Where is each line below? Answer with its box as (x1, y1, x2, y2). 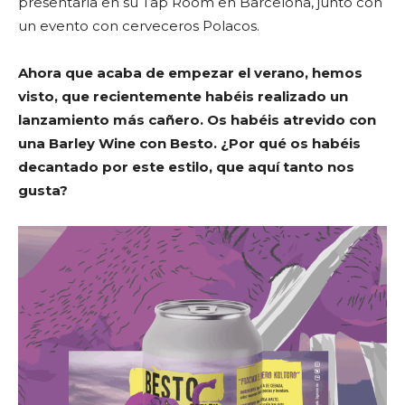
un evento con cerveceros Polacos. (18, 17, 259, 34)
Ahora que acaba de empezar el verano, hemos (18, 64, 363, 81)
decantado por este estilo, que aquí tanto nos (18, 158, 354, 175)
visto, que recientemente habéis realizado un (18, 88, 348, 105)
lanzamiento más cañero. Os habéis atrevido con (18, 111, 376, 128)
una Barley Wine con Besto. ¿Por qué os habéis (18, 135, 361, 152)
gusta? (18, 182, 68, 199)
